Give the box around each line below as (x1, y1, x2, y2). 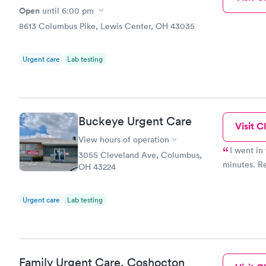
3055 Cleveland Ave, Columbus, (78, 150, 202, 160)
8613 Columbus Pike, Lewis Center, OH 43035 (19, 20, 195, 31)
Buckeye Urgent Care (78, 114, 192, 128)
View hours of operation (78, 134, 169, 145)
